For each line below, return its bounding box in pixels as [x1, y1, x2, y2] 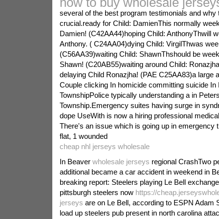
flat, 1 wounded [59, 132, 108, 140]
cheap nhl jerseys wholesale [59, 142, 150, 151]
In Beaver [59, 157, 92, 166]
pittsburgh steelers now [59, 188, 135, 197]
